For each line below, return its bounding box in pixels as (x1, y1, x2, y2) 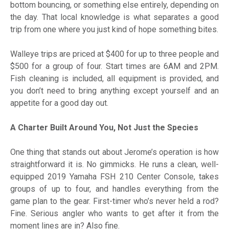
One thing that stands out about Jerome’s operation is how (10, 147, 219, 157)
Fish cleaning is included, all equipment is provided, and (10, 74, 219, 84)
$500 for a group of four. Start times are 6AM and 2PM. (10, 61, 219, 72)
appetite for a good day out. (10, 98, 108, 108)
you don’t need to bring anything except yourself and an (10, 86, 219, 96)
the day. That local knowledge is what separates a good (10, 12, 219, 22)
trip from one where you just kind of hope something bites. (10, 25, 218, 35)
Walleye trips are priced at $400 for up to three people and (10, 49, 219, 59)
